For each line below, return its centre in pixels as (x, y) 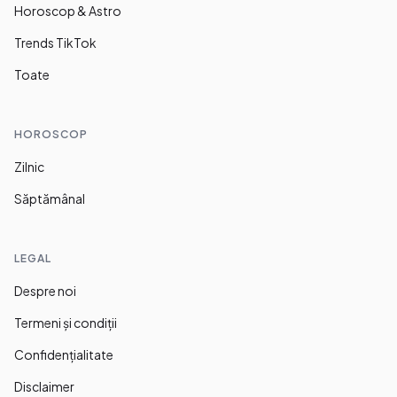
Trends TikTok (55, 43)
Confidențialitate (64, 355)
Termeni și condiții (66, 323)
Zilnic (29, 167)
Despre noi (45, 291)
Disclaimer (44, 387)
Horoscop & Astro (68, 11)
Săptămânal (50, 199)
